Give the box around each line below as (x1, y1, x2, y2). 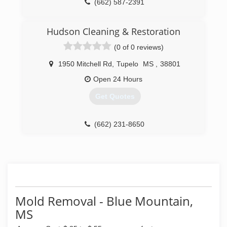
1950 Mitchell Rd (58, 60, 112, 68)
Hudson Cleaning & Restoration (47, 25, 180, 37)
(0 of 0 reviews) (114, 43, 164, 51)
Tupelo (117, 60, 138, 68)
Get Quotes (95, 92, 135, 101)
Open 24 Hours (93, 75, 142, 83)
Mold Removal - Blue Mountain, (15, 193, 193, 209)
